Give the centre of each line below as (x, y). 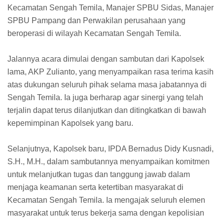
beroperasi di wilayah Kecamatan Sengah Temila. (94, 33)
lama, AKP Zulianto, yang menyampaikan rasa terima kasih (110, 72)
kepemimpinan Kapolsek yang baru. (70, 123)
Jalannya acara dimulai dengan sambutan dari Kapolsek (106, 59)
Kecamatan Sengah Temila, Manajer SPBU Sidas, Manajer (110, 7)
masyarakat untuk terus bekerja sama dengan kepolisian (106, 213)
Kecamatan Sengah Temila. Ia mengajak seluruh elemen (106, 200)
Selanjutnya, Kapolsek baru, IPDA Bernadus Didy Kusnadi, (110, 148)
